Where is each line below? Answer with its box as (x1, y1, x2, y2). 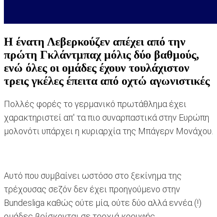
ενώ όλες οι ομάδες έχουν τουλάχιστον (4, 62, 189, 75)
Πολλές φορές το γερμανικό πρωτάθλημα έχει (4, 99, 186, 109)
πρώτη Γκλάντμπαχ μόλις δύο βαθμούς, (4, 48, 199, 62)
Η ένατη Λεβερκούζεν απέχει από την (4, 35, 186, 48)
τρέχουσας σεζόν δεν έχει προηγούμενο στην (4, 184, 180, 195)
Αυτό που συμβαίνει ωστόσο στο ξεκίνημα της (4, 170, 182, 181)
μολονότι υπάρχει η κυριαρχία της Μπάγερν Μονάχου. (4, 126, 213, 137)
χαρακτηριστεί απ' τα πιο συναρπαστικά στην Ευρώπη (4, 112, 209, 123)
